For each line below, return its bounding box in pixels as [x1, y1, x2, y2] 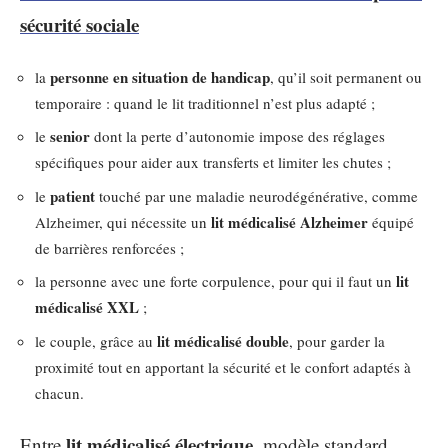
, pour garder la [289, 330, 385, 351]
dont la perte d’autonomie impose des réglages [90, 126, 385, 146]
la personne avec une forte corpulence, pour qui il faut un [35, 271, 396, 291]
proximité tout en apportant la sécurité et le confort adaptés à [35, 356, 411, 377]
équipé [368, 211, 414, 232]
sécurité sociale [20, 11, 139, 38]
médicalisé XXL [35, 296, 139, 318]
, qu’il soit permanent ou [270, 66, 422, 87]
